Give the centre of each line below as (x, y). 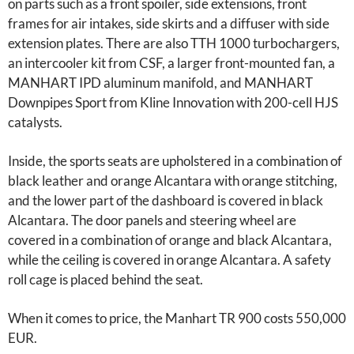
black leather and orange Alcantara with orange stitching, (173, 181)
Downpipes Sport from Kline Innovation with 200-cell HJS (173, 103)
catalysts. (35, 122)
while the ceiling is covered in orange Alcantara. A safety (169, 260)
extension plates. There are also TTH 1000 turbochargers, (174, 43)
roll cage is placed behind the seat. (105, 280)
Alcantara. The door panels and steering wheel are (152, 220)
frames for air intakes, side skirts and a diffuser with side (169, 24)
